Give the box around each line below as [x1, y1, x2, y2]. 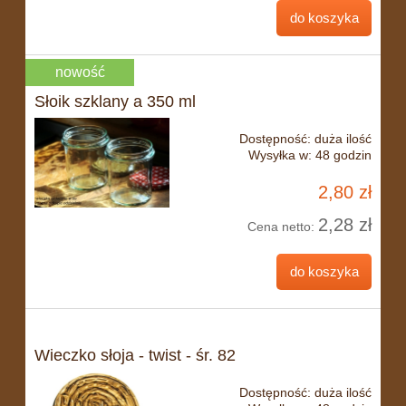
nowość [54, 64, 105, 81]
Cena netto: [247, 219, 318, 235]
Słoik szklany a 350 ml [34, 92, 196, 111]
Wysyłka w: [248, 148, 312, 163]
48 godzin [315, 148, 372, 163]
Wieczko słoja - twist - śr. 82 [34, 346, 236, 365]
